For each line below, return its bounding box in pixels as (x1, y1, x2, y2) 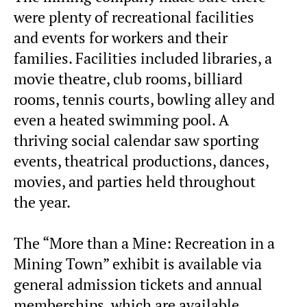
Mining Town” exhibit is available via (14, 254, 262, 273)
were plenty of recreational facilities (14, 7, 254, 27)
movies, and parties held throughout (14, 171, 256, 191)
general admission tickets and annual (14, 274, 262, 294)
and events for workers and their (14, 27, 228, 47)
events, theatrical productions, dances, (14, 151, 269, 171)
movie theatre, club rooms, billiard (14, 69, 243, 88)
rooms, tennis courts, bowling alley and (14, 89, 275, 109)
